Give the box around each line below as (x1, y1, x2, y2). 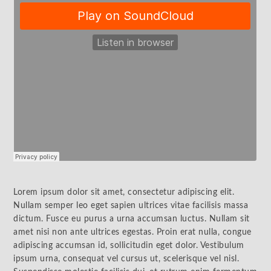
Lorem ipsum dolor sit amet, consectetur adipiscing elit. (13, 188, 235, 197)
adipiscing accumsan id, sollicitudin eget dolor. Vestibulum (13, 241, 244, 250)
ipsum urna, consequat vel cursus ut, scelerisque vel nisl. (13, 255, 240, 263)
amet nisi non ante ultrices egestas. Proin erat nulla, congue (13, 228, 252, 237)
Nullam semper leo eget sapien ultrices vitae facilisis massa (13, 201, 249, 210)
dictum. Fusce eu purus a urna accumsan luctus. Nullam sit (13, 215, 250, 223)
